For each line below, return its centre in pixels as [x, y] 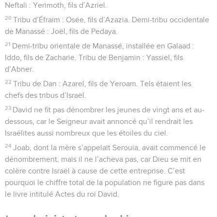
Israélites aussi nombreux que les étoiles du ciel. [86, 133]
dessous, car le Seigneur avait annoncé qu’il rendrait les [99, 121]
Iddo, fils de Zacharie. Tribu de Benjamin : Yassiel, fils [94, 57]
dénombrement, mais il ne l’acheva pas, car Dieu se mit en [103, 159]
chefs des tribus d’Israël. [46, 95]
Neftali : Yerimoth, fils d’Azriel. [56, 5]
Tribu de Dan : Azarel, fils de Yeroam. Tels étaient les [102, 84]
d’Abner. [19, 69]
